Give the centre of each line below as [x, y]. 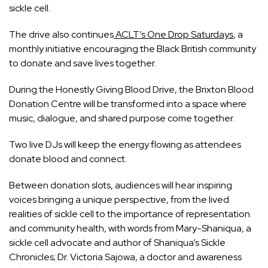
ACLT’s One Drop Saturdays [174, 35]
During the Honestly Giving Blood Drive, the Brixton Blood [131, 90]
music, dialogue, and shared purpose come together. [122, 118]
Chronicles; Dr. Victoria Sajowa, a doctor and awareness [125, 257]
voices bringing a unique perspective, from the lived [119, 200]
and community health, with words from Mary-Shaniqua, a [130, 229]
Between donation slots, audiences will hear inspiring [121, 185]
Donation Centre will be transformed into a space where [128, 104]
